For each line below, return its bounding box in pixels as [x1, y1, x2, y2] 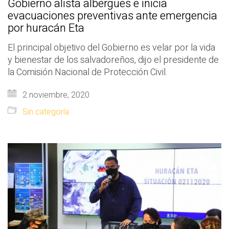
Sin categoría [22, 106, 69, 118]
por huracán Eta [8, 20, 84, 36]
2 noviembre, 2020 [20, 89, 89, 101]
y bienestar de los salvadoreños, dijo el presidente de [8, 53, 219, 67]
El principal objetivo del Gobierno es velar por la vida [8, 41, 215, 55]
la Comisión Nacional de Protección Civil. [8, 65, 168, 79]
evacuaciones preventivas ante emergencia [8, 8, 217, 24]
